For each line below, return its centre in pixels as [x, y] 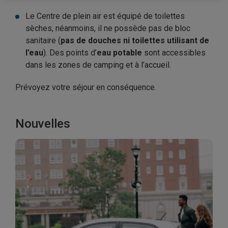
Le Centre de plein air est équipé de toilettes [105, 16]
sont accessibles [174, 53]
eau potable [119, 53]
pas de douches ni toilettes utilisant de [135, 40]
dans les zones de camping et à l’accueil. [98, 65]
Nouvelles [43, 124]
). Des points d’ [70, 53]
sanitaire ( [43, 40]
